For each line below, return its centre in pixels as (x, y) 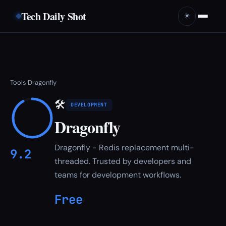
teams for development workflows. (118, 175)
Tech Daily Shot (54, 16)
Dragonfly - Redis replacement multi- (124, 148)
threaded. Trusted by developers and (123, 161)
